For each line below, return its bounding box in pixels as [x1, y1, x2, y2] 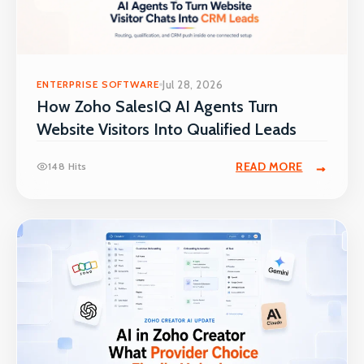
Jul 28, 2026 [162, 78, 223, 92]
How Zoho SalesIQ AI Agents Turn [37, 97, 278, 117]
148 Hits [48, 160, 87, 173]
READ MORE [236, 159, 303, 175]
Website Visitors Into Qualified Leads [37, 119, 297, 140]
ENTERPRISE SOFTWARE [37, 78, 160, 91]
